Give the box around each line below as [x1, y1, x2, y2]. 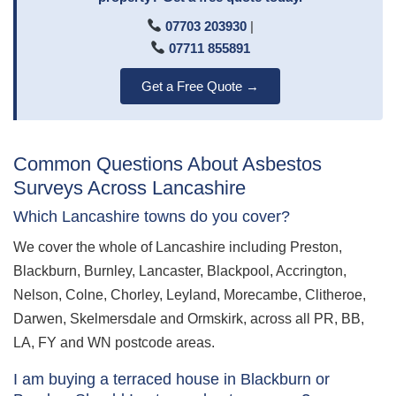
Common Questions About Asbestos [13, 152, 322, 175]
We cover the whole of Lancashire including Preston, [13, 239, 342, 255]
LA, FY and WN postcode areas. [13, 334, 215, 350]
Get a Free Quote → [141, 78, 259, 94]
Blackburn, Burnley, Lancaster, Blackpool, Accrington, [13, 263, 346, 278]
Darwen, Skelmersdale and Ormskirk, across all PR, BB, [13, 310, 364, 326]
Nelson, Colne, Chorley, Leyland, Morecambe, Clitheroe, [13, 286, 366, 302]
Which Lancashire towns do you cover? [13, 208, 290, 225]
